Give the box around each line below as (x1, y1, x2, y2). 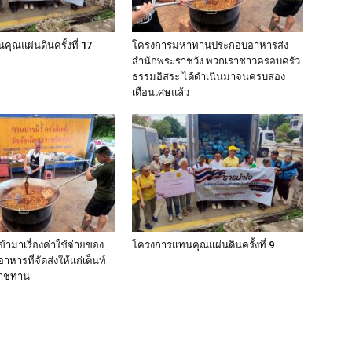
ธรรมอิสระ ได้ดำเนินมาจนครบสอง (132, 71, 285, 83)
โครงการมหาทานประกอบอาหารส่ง (132, 39, 288, 52)
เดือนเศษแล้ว (132, 86, 189, 99)
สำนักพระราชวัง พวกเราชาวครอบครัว (132, 55, 300, 68)
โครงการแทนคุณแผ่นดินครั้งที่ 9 (132, 239, 274, 251)
